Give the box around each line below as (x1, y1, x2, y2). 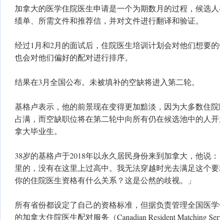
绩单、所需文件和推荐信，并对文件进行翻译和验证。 (15, 15, 203, 26)
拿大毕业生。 (15, 126, 62, 136)
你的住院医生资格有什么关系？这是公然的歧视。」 (15, 175, 195, 185)
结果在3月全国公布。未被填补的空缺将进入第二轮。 (15, 77, 199, 87)
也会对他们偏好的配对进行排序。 (15, 52, 133, 62)
